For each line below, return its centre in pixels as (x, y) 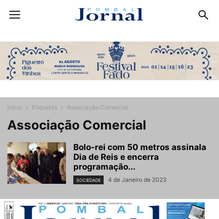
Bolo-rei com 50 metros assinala (140, 147)
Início (15, 107)
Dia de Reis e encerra (116, 157)
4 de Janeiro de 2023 (137, 179)
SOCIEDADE (88, 180)
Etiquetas (44, 107)
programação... (104, 166)
